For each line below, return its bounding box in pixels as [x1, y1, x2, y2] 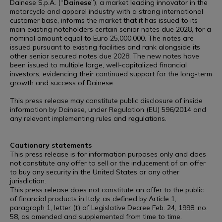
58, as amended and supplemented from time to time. [10, 212, 182, 221]
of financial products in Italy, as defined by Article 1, [10, 194, 176, 203]
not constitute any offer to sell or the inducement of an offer [10, 159, 206, 167]
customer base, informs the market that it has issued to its [10, 16, 198, 25]
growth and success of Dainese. [10, 78, 114, 87]
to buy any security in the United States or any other [10, 167, 179, 176]
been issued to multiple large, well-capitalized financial [10, 60, 187, 69]
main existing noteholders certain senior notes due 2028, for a [10, 25, 211, 34]
